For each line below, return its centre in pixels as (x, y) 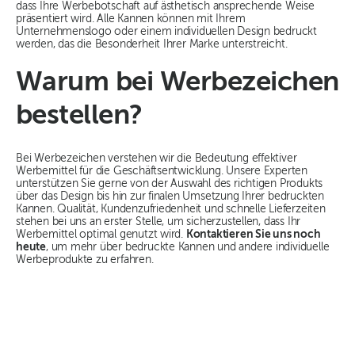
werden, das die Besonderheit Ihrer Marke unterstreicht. (152, 45)
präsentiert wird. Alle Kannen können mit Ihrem (131, 19)
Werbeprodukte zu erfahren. (85, 260)
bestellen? (79, 116)
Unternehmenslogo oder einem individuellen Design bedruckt (167, 32)
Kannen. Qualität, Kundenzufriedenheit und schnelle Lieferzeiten (171, 210)
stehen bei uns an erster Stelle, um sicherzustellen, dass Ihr (158, 222)
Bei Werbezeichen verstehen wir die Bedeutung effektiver (157, 159)
